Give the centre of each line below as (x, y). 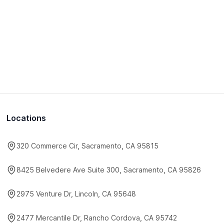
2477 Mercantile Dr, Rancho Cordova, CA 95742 (97, 218)
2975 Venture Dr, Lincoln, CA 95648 (76, 194)
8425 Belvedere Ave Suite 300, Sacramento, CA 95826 (109, 170)
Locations (26, 118)
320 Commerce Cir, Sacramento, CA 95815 (88, 146)
